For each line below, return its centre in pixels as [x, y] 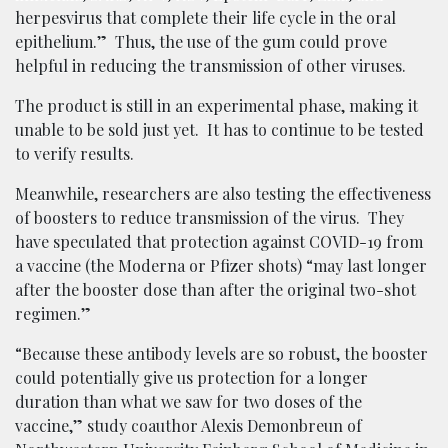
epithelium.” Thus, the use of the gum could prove [201, 41]
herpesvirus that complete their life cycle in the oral [205, 17]
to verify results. [74, 153]
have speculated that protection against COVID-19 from [219, 241]
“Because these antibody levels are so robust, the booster [221, 353]
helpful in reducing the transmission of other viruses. [210, 65]
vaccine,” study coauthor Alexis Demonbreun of [188, 425]
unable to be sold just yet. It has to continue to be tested [219, 129]
